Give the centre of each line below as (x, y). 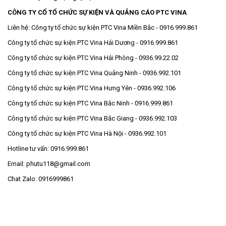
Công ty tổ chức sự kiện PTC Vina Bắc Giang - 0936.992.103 (92, 119)
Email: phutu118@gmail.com (49, 164)
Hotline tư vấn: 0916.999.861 (48, 149)
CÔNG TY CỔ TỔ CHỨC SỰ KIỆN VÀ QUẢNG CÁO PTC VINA (97, 13)
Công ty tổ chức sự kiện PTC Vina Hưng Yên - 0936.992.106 (92, 88)
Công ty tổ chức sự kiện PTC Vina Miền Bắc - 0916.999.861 (115, 28)
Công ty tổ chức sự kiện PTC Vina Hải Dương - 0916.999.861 (94, 43)
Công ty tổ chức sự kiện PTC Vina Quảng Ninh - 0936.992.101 (94, 73)
